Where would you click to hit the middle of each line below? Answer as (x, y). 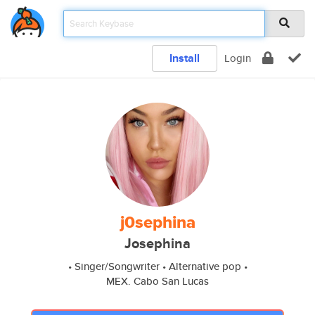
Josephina (157, 244)
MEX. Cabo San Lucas (157, 281)
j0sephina (157, 222)
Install (185, 58)
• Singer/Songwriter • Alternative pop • (157, 266)
